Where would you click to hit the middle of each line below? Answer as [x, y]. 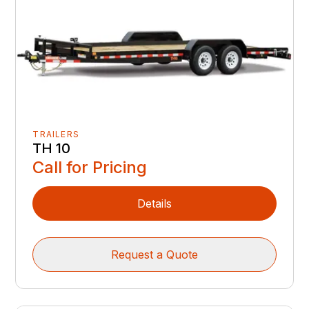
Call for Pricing [90, 168]
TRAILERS [56, 134]
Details [154, 204]
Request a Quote [154, 255]
